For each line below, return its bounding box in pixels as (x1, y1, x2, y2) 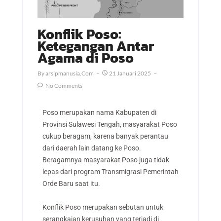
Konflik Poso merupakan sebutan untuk (42, 203, 163, 212)
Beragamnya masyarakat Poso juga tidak (42, 155, 169, 164)
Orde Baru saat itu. (42, 179, 100, 187)
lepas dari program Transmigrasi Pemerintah (42, 167, 179, 176)
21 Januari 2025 (109, 69, 151, 77)
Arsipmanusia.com (45, 69, 94, 77)
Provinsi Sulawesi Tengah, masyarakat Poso (42, 120, 177, 128)
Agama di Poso (37, 47, 134, 68)
